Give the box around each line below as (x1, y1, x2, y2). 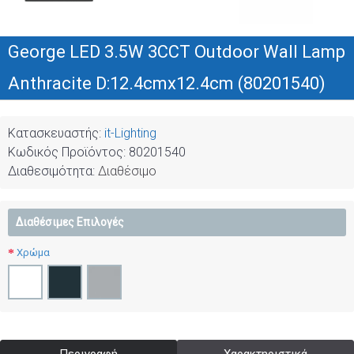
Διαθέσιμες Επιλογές (16, 216, 124, 228)
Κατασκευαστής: (8, 126, 104, 141)
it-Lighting (104, 126, 156, 141)
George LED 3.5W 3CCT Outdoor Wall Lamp (8, 42, 345, 62)
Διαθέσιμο (98, 164, 156, 179)
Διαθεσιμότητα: (8, 164, 98, 179)
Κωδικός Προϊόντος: (8, 145, 129, 160)
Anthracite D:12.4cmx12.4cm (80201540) (8, 73, 326, 93)
